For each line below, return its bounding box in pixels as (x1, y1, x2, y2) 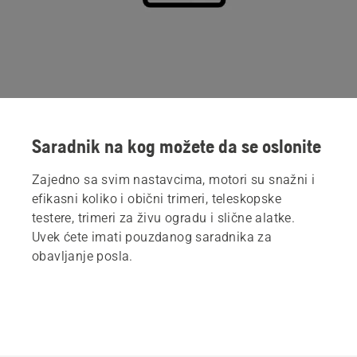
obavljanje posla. (32, 249, 133, 265)
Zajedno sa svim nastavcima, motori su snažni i (32, 172, 316, 188)
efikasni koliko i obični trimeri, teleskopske (32, 191, 281, 207)
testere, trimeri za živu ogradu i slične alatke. (32, 210, 296, 226)
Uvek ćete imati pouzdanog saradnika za (32, 229, 273, 245)
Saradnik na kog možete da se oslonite (32, 135, 321, 158)
